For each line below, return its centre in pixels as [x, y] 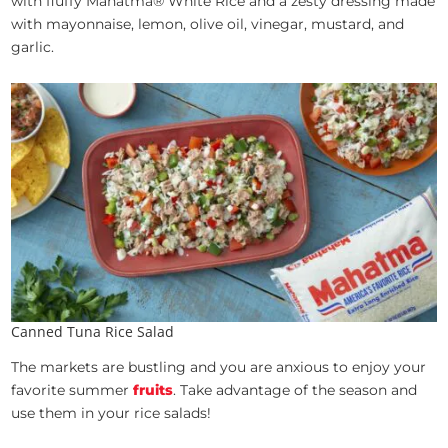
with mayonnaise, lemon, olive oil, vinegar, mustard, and [208, 23]
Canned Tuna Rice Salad [93, 331]
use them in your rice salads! [111, 412]
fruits [153, 389]
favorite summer [72, 389]
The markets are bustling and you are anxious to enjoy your [219, 366]
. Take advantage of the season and [295, 389]
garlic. [33, 46]
